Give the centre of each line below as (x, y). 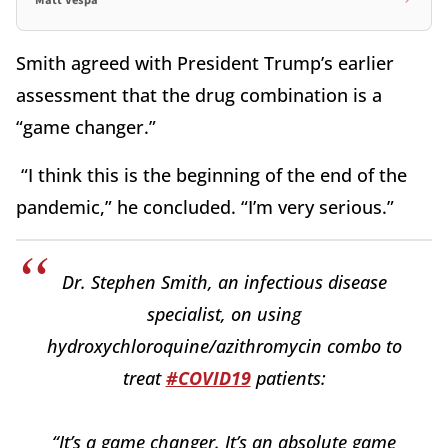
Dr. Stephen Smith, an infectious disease (224, 281)
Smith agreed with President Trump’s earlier (205, 62)
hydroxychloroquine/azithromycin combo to (224, 345)
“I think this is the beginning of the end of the (211, 174)
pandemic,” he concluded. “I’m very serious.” (205, 206)
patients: (288, 377)
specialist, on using (224, 313)
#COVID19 (208, 377)
